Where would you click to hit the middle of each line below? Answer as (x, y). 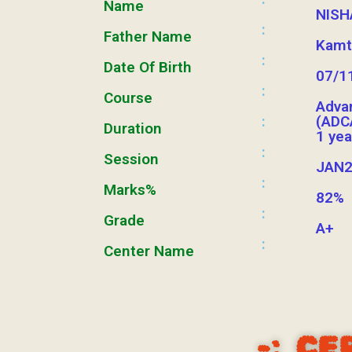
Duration (133, 128)
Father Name (148, 37)
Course (128, 98)
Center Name (149, 251)
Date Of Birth (148, 67)
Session (131, 159)
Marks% (130, 190)
